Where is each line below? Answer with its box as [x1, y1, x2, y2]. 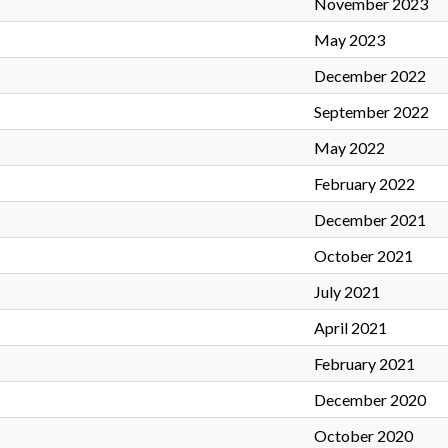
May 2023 [314, 30, 385, 50]
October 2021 [314, 246, 413, 266]
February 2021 [314, 354, 415, 374]
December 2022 [314, 66, 426, 86]
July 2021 [314, 282, 380, 302]
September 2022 [314, 102, 429, 122]
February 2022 [314, 174, 415, 194]
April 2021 [314, 318, 387, 338]
